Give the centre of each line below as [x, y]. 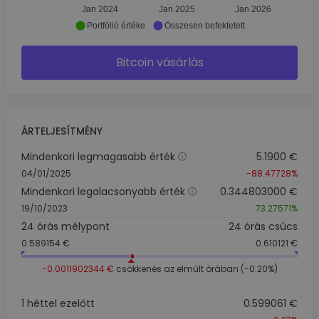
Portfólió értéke [116, 26]
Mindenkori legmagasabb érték [98, 157]
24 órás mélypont [66, 226]
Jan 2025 [177, 10]
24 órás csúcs [263, 226]
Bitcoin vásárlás [159, 62]
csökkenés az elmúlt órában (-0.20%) [195, 269]
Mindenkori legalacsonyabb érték [103, 192]
